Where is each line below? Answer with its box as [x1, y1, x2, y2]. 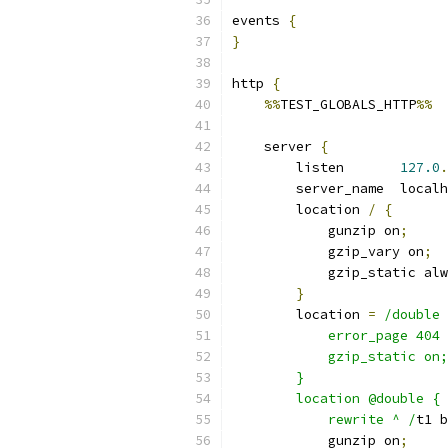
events [232, 12, 288, 29]
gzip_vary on [232, 243, 424, 260]
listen [232, 159, 400, 176]
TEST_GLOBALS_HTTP [280, 96, 416, 113]
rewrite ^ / [232, 411, 416, 428]
